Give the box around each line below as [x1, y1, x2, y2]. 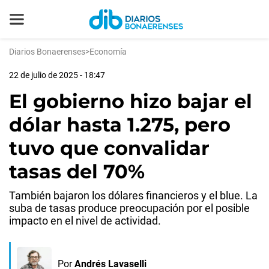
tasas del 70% [9, 160, 145, 183]
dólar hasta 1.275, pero [9, 113, 231, 136]
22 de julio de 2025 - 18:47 [9, 70, 105, 80]
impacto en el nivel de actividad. [9, 214, 161, 227]
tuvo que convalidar [9, 136, 210, 160]
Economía [89, 47, 127, 56]
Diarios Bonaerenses [9, 47, 85, 56]
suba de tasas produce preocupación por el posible [9, 202, 250, 214]
